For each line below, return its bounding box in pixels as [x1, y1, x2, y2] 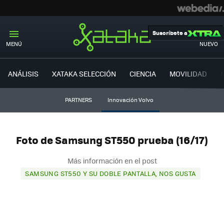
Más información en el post [67, 155, 157, 165]
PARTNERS [64, 96, 92, 103]
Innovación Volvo [107, 96, 153, 103]
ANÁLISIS [8, 68, 38, 78]
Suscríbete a [152, 28, 187, 37]
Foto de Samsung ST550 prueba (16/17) [16, 132, 208, 148]
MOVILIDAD [169, 68, 207, 78]
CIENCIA [129, 68, 156, 78]
